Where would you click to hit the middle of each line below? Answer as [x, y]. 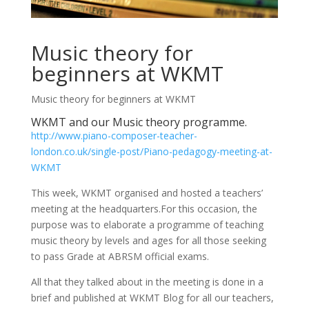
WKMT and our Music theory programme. [139, 122]
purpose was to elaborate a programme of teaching [147, 225]
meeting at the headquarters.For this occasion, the [144, 209]
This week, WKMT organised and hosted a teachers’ [147, 193]
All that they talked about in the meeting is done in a [147, 282]
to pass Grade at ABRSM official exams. [120, 256]
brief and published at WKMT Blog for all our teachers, [152, 298]
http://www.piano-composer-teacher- [114, 136]
